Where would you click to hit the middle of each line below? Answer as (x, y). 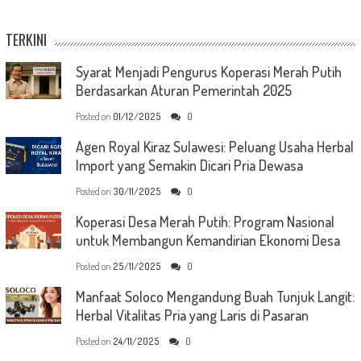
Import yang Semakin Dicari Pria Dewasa (189, 165)
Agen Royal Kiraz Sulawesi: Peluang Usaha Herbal (214, 146)
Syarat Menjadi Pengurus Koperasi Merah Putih (208, 71)
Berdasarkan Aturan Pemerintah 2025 (183, 90)
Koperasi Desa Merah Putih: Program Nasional (205, 221)
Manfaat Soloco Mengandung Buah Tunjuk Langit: (215, 296)
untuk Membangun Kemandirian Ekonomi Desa (207, 240)
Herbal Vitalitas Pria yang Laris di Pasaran (192, 315)
